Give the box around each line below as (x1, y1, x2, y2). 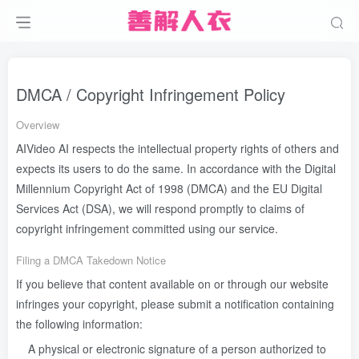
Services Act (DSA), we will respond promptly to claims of (16, 200, 305, 216)
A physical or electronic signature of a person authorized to (28, 341, 326, 357)
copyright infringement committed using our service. (16, 220, 278, 236)
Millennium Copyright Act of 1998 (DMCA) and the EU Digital (16, 180, 322, 196)
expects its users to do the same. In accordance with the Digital (16, 160, 336, 176)
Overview (16, 117, 59, 132)
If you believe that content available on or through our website (16, 276, 329, 292)
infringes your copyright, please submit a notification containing (16, 296, 334, 312)
